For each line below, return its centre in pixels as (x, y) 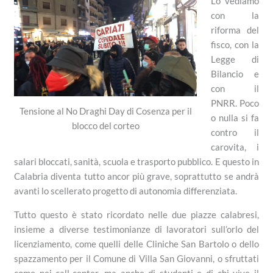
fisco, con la (235, 44)
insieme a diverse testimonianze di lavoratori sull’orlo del (136, 229)
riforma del (235, 30)
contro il (235, 132)
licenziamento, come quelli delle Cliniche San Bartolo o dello (136, 243)
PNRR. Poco (235, 103)
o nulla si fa (235, 117)
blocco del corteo (105, 125)
